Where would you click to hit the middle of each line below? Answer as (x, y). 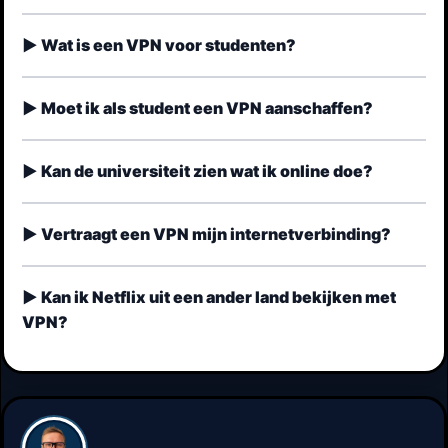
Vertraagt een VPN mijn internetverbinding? (216, 234)
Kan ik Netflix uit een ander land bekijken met (218, 297)
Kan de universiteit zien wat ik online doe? (207, 171)
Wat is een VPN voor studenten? (168, 45)
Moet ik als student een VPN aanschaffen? (207, 108)
